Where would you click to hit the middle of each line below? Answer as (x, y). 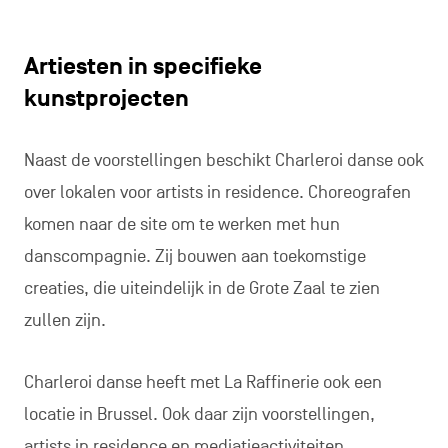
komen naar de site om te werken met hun (181, 225)
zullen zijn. (64, 321)
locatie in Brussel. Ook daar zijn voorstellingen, (199, 415)
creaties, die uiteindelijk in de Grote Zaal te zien (201, 289)
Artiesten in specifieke (142, 67)
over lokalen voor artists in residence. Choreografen (217, 193)
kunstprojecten (106, 99)
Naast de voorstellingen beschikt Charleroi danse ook (223, 161)
